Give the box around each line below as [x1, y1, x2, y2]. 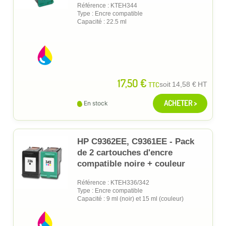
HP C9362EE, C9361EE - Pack [77, 136, 194, 146]
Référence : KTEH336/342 [77, 179, 149, 186]
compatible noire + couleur [77, 158, 185, 168]
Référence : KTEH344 [77, 2, 137, 9]
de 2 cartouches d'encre [77, 147, 173, 157]
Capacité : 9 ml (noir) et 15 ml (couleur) [77, 195, 184, 202]
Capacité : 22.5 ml [77, 18, 127, 25]
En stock [84, 99, 108, 107]
